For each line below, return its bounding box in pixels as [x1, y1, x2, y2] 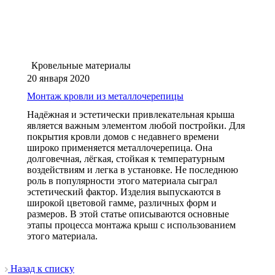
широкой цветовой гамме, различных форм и [27, 197, 217, 208]
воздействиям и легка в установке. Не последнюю [27, 164, 238, 175]
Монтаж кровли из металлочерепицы [27, 90, 184, 101]
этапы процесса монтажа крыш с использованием [27, 219, 236, 230]
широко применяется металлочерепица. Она [27, 142, 212, 153]
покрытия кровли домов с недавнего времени [27, 131, 219, 142]
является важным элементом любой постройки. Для [27, 120, 245, 131]
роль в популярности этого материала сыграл [27, 175, 217, 186]
